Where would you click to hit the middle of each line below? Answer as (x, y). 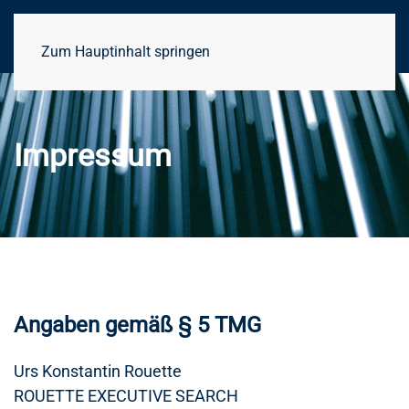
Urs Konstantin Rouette (98, 371)
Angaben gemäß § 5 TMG (137, 325)
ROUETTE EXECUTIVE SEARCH (126, 396)
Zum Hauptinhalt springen (126, 52)
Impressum (93, 155)
